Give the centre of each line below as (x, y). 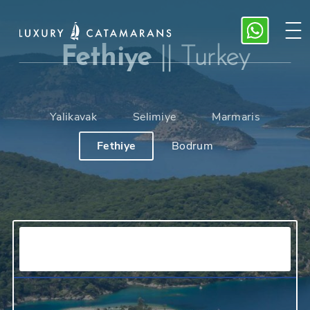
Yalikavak (73, 117)
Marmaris (236, 117)
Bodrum (193, 146)
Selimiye (154, 117)
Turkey (215, 58)
